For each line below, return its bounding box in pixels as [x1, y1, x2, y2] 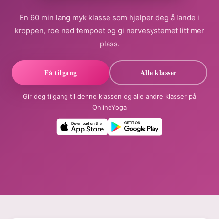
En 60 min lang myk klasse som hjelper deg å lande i [20, 13, 199, 22]
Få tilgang [44, 67, 77, 78]
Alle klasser [140, 67, 177, 78]
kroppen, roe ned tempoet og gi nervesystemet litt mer [15, 26, 204, 36]
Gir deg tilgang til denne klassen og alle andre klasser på [23, 92, 196, 101]
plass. [99, 39, 120, 49]
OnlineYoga [92, 103, 127, 111]
